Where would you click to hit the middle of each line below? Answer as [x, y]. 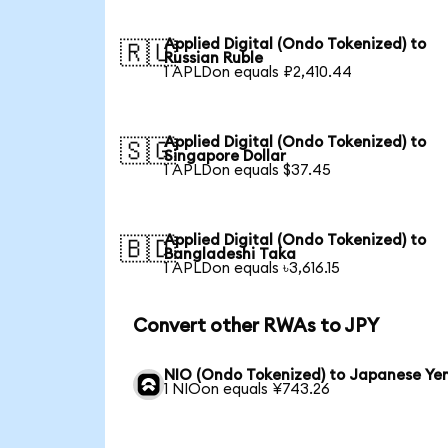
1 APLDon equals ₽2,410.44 [258, 72]
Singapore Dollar [225, 156]
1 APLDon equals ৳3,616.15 [252, 268]
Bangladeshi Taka [230, 254]
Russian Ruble [214, 58]
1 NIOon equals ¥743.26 [247, 389]
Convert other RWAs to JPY [255, 326]
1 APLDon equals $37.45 [248, 170]
